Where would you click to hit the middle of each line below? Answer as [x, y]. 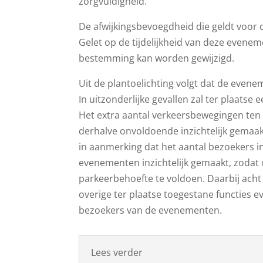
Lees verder [117, 253]
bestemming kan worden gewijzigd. [157, 58]
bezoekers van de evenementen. [151, 210]
